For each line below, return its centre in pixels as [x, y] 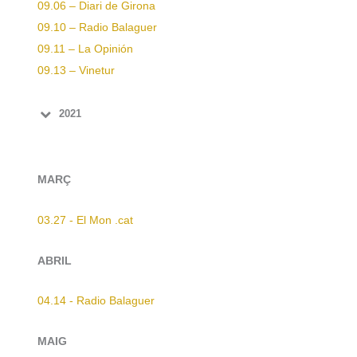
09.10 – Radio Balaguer [97, 28]
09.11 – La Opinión [85, 49]
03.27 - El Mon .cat [85, 220]
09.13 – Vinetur [76, 71]
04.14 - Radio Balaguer [96, 301]
